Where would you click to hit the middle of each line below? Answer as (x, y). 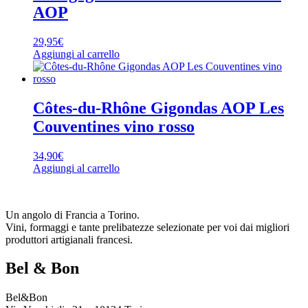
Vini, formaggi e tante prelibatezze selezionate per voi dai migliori (147, 227)
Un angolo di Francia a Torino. (73, 214)
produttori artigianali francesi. (69, 239)
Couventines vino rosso (114, 126)
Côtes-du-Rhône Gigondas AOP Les (158, 108)
